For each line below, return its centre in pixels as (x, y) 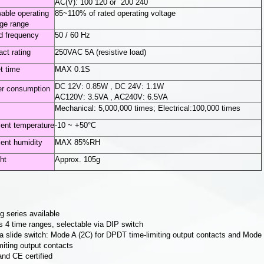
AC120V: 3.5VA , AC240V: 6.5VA (112, 97)
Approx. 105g (78, 160)
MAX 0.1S (73, 70)
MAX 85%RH (78, 143)
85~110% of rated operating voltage (115, 14)
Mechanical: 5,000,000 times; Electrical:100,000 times (148, 108)
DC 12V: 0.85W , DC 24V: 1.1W (110, 87)
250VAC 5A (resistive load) (101, 52)
